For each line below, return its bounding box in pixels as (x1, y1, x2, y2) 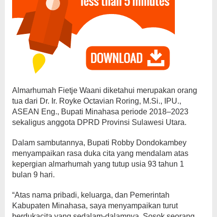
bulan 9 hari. (12, 170, 55, 179)
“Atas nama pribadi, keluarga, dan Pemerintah (12, 190, 170, 199)
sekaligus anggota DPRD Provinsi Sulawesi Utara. (12, 118, 186, 126)
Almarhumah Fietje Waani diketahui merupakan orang (12, 86, 197, 94)
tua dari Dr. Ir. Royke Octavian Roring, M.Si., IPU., (12, 96, 181, 105)
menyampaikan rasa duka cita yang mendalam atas (12, 149, 188, 157)
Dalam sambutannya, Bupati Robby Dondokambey (12, 138, 186, 147)
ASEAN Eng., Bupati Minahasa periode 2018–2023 (12, 107, 188, 116)
